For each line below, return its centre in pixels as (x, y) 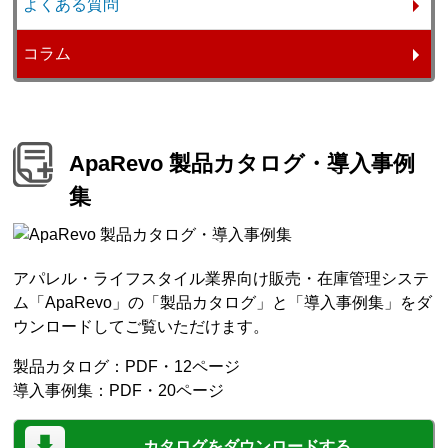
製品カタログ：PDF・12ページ (127, 366)
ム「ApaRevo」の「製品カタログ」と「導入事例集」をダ (223, 302)
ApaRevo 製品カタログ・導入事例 (242, 163)
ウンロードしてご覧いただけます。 (141, 326)
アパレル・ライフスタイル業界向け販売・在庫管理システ (221, 278)
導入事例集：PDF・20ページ (119, 390)
